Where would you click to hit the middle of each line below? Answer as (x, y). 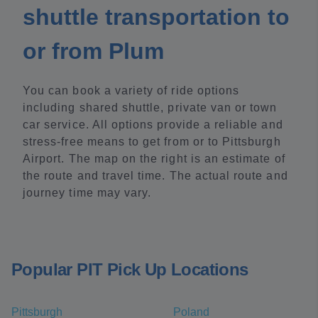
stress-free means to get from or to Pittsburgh (152, 142)
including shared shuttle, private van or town (150, 108)
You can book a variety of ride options (131, 91)
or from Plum (93, 51)
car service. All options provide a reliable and (153, 125)
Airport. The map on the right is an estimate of (154, 159)
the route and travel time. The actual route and (155, 176)
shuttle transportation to (156, 17)
